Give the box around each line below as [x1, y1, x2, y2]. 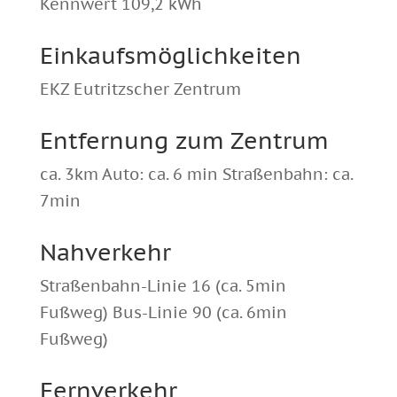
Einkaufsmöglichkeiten [39, 41, 301, 71]
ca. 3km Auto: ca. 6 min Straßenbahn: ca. [39, 164, 353, 185]
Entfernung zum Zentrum [39, 126, 329, 156]
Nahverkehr [39, 237, 171, 268]
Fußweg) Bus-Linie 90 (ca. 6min [39, 302, 287, 323]
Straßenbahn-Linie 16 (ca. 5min [39, 276, 286, 297]
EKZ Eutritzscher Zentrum [39, 79, 241, 100]
